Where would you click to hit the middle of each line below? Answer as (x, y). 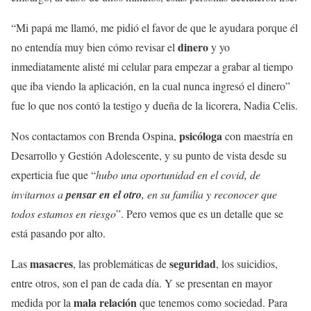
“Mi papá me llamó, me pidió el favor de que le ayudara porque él (154, 27)
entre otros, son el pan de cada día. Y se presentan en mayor (142, 283)
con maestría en (259, 136)
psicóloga (202, 136)
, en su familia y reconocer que (209, 194)
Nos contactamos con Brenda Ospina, (95, 136)
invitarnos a (39, 194)
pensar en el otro (104, 194)
